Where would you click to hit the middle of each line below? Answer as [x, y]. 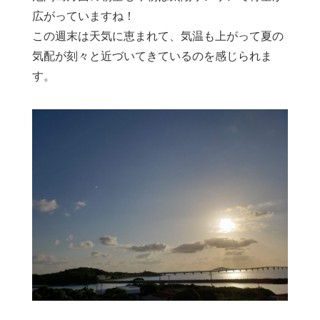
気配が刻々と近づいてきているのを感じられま [152, 56]
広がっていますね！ [84, 16]
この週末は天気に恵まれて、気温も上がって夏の [158, 36]
